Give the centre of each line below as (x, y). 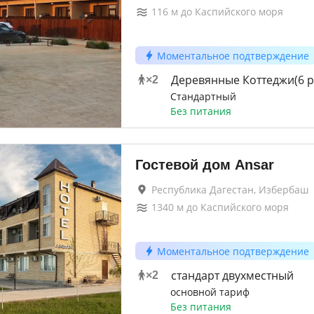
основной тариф (210, 292)
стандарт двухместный (232, 275)
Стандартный (203, 96)
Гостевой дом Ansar (204, 165)
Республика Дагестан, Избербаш (230, 190)
